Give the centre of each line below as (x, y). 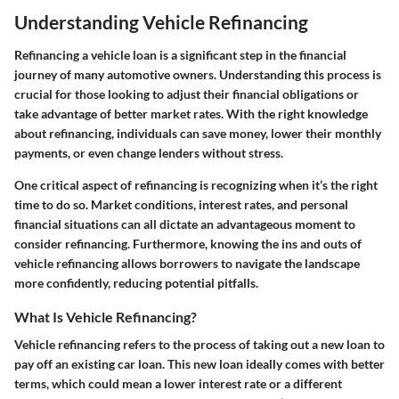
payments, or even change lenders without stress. (149, 153)
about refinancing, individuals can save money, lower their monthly (198, 133)
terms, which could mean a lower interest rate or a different (178, 384)
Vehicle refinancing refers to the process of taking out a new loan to (199, 345)
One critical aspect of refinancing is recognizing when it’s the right (196, 185)
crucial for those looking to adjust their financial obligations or (187, 94)
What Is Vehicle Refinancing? (106, 317)
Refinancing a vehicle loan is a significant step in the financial (180, 55)
